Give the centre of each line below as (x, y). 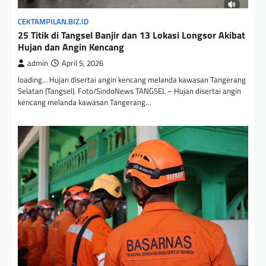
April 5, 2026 (83, 63)
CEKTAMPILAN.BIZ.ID (53, 21)
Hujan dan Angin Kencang (71, 47)
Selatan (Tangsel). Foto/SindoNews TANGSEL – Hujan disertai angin (129, 91)
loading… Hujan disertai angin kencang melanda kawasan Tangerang (132, 79)
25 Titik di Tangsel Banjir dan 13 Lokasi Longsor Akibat (132, 35)
